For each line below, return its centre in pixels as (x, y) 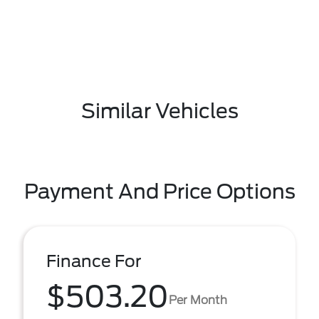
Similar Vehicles (159, 111)
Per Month (198, 300)
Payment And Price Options (159, 192)
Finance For (94, 261)
